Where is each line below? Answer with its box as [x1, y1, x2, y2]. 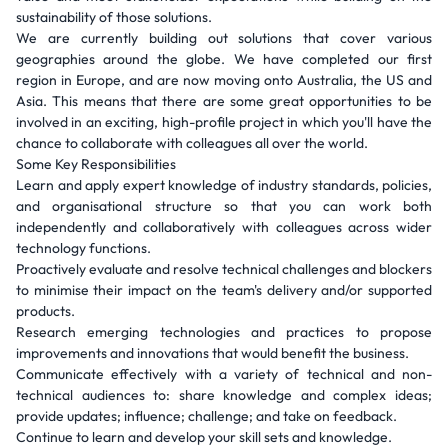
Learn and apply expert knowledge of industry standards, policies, [16, 176, 432, 194]
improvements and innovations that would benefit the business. [16, 344, 409, 362]
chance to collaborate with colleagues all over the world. [16, 134, 368, 152]
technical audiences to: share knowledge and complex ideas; [16, 386, 432, 404]
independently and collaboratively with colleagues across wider [16, 218, 432, 236]
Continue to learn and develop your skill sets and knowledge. [16, 428, 392, 446]
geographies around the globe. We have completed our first [16, 50, 432, 68]
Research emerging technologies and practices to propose [16, 323, 432, 341]
